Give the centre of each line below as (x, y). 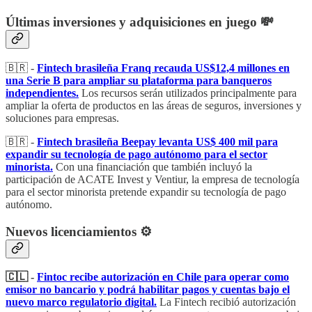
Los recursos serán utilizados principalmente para (189, 93)
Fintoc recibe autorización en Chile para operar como (163, 277)
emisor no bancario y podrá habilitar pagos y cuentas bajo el (148, 290)
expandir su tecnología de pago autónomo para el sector (136, 154)
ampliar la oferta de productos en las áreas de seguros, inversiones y (154, 106)
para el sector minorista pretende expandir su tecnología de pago (146, 192)
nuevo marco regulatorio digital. (81, 302)
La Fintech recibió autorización (228, 302)
